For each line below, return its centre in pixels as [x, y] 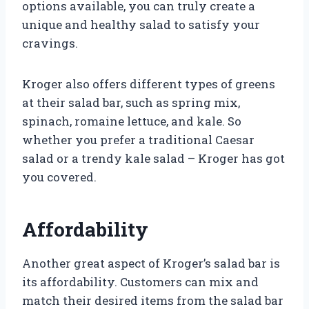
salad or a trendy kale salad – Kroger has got [153, 158]
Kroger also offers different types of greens [149, 83]
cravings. [50, 43]
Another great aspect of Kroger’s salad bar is [151, 263]
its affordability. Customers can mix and [140, 281]
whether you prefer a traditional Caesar [138, 139]
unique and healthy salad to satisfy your [141, 24]
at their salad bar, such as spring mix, [131, 102]
